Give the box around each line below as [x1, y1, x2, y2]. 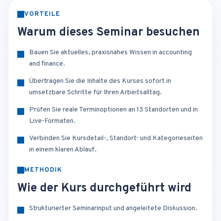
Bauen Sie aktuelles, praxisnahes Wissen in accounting [29, 48, 192, 57]
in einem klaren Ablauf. [29, 146, 97, 154]
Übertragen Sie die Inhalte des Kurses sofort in [29, 77, 171, 86]
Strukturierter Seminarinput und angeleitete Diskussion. [29, 204, 197, 213]
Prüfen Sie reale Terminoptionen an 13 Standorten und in [29, 106, 198, 114]
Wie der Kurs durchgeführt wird [17, 181, 191, 196]
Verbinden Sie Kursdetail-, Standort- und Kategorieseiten [29, 134, 203, 143]
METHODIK [24, 166, 63, 175]
